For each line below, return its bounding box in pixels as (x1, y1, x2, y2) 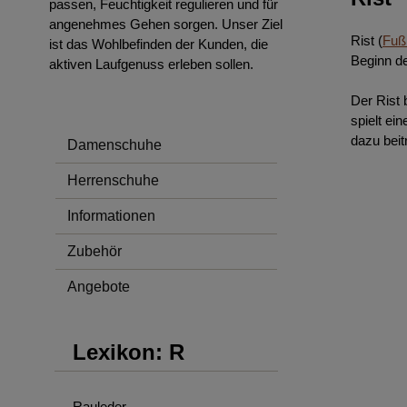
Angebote (67, 279, 130, 294)
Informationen (67, 208, 155, 223)
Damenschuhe (67, 137, 162, 153)
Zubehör (67, 243, 122, 259)
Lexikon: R (73, 340, 184, 364)
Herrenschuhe (67, 173, 159, 188)
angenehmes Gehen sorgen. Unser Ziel (49, 16, 283, 32)
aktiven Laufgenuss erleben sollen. (49, 56, 253, 72)
